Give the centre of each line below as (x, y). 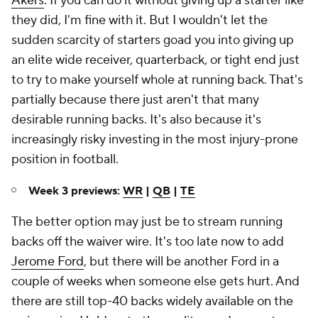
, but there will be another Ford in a (181, 262)
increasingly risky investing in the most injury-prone (155, 139)
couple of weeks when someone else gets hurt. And (155, 281)
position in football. (65, 159)
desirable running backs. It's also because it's (136, 120)
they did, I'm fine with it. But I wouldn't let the (139, 20)
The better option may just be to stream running (147, 222)
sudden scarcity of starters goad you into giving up (153, 40)
